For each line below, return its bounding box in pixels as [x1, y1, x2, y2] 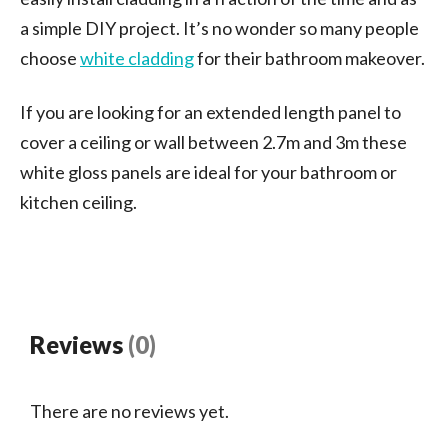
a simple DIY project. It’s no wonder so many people [20, 16, 419, 39]
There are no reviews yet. [30, 399, 229, 422]
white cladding [80, 46, 194, 69]
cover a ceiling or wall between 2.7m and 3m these [20, 130, 407, 153]
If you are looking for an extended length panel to [20, 100, 401, 123]
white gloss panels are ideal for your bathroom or [20, 160, 397, 183]
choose [20, 46, 80, 69]
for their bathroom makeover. [194, 46, 425, 69]
